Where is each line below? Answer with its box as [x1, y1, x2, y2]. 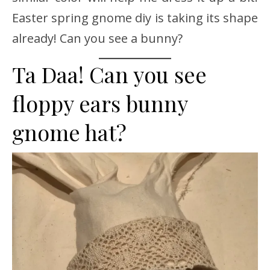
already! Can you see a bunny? [12, 30, 183, 46]
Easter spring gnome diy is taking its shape [12, 9, 258, 26]
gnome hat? [12, 117, 127, 146]
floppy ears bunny [12, 88, 187, 118]
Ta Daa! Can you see [12, 59, 207, 89]
